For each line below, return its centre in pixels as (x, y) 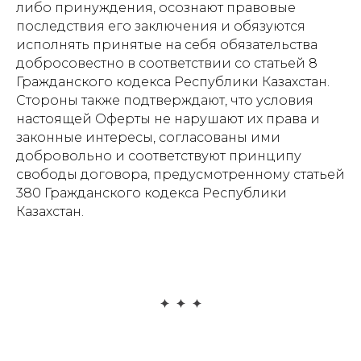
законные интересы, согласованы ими (148, 137)
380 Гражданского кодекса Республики (151, 193)
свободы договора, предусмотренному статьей (180, 174)
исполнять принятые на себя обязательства (167, 45)
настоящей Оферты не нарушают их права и (168, 119)
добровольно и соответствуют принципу (159, 156)
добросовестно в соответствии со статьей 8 (167, 63)
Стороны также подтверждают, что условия (165, 100)
